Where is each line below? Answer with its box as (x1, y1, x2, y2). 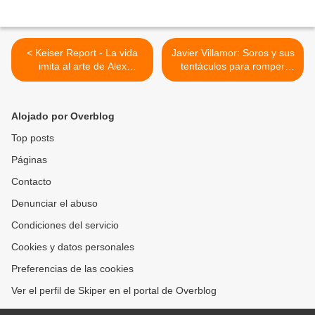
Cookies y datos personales (11, 241, 134, 253)
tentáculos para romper (181, 60, 285, 72)
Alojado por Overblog (11, 110, 115, 122)
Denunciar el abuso (11, 198, 98, 210)
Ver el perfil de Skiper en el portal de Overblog (11, 285, 217, 297)
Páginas (11, 154, 47, 166)
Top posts (11, 132, 54, 144)
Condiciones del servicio (11, 219, 119, 231)
